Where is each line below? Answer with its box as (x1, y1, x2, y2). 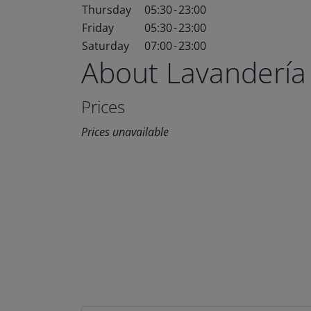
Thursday (82, 2, 131, 17)
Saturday (82, 38, 129, 53)
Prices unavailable (81, 124, 169, 140)
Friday (82, 20, 114, 35)
